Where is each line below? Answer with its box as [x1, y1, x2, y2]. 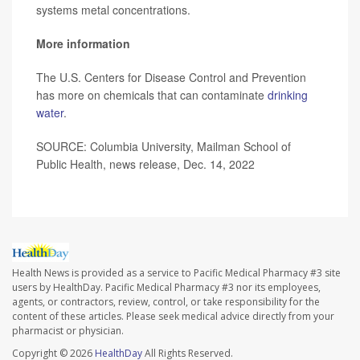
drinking [268, 87, 308, 104]
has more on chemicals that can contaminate [36, 87, 268, 104]
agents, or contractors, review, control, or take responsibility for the [12, 294, 320, 309]
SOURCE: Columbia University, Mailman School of [36, 138, 291, 155]
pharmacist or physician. [12, 323, 124, 337]
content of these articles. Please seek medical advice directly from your [12, 309, 334, 323]
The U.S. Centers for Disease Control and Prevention [36, 69, 306, 86]
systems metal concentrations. [36, 2, 190, 18]
